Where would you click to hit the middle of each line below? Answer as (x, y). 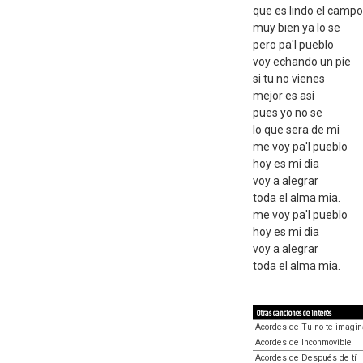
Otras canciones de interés (294, 314)
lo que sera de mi (296, 130)
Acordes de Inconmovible (303, 342)
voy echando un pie (302, 62)
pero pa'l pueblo (293, 45)
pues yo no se (288, 113)
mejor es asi (284, 96)
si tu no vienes (289, 79)
